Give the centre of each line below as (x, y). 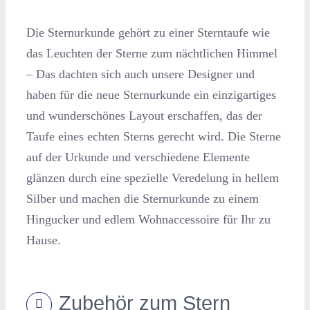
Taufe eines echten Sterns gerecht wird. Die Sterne (153, 137)
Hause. (43, 240)
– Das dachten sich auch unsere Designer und (140, 74)
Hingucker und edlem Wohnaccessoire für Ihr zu (148, 220)
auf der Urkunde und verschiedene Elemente (138, 157)
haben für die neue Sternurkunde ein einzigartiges (151, 95)
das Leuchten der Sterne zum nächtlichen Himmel (152, 54)
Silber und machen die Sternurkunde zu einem (142, 199)
